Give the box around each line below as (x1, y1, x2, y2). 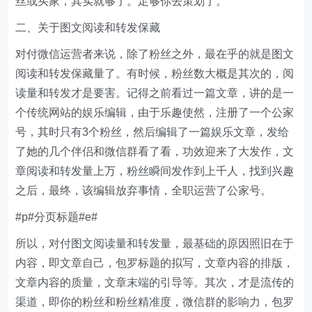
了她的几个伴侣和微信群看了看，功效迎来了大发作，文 (15, 146, 295, 157)
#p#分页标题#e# (15, 211, 98, 223)
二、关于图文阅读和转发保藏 (15, 22, 161, 33)
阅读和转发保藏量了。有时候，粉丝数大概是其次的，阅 (15, 68, 295, 79)
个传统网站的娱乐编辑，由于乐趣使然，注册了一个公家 (15, 107, 295, 118)
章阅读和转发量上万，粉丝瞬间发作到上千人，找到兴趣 (15, 165, 295, 177)
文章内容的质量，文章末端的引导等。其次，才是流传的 (15, 276, 295, 288)
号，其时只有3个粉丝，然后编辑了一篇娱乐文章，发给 (15, 126, 290, 138)
